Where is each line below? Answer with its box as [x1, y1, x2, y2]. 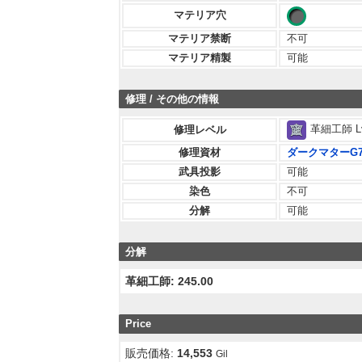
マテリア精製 [168, 51, 231, 64]
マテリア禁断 [168, 32, 231, 44]
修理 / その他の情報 [125, 92, 219, 105]
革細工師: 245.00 [125, 274, 214, 288]
